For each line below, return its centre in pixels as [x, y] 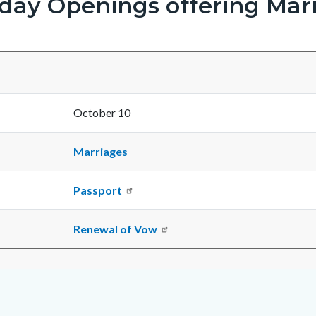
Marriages [101, 152]
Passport [98, 190]
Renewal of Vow [115, 229]
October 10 [102, 113]
